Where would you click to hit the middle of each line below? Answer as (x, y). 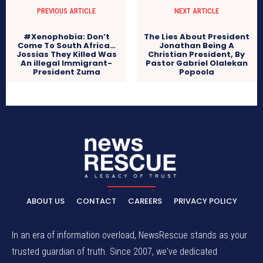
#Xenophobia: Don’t (66, 37)
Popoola (196, 72)
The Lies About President (196, 37)
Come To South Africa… (66, 46)
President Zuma (66, 72)
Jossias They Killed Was (66, 55)
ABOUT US (45, 201)
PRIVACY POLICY (205, 201)
